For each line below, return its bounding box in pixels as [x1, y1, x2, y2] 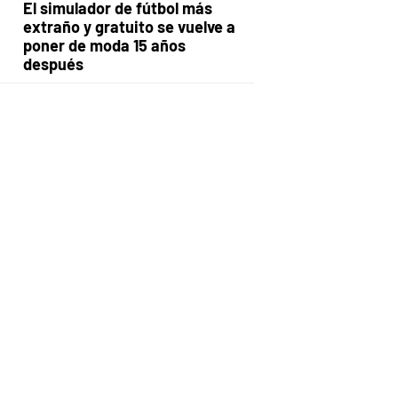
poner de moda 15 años [22, 36, 186, 55]
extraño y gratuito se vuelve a [22, 17, 235, 36]
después [22, 54, 84, 74]
